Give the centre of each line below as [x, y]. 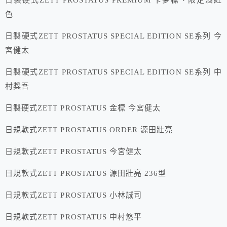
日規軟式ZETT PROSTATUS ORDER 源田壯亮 [89, 130]
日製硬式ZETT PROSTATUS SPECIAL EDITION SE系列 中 [113, 72]
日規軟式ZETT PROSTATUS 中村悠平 [74, 217]
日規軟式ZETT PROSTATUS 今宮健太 [74, 152]
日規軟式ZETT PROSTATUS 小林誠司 [74, 195]
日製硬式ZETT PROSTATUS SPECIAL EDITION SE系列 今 [113, 36]
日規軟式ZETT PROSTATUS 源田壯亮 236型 [86, 174]
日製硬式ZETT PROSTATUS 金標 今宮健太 [83, 108]
